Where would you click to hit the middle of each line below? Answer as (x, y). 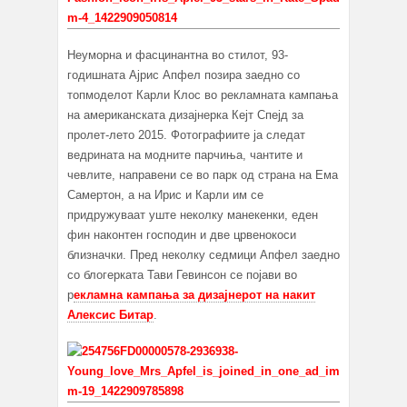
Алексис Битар (110, 315)
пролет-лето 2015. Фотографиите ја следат (186, 135)
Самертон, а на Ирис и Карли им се (165, 195)
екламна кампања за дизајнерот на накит (194, 295)
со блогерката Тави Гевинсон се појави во (182, 275)
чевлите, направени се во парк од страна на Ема (203, 175)
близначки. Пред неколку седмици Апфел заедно (203, 255)
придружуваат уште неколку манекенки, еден (193, 215)
